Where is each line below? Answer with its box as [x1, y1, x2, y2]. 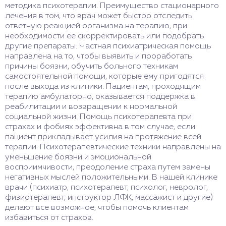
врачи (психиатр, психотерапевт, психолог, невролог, [5, 183, 208, 192]
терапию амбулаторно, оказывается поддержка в [5, 92, 195, 101]
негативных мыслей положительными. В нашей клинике [5, 173, 217, 182]
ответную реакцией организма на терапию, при [5, 22, 187, 30]
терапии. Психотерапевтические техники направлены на [5, 143, 221, 151]
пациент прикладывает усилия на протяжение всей [5, 133, 201, 141]
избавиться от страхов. [5, 213, 93, 222]
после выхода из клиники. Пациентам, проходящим [5, 82, 201, 91]
